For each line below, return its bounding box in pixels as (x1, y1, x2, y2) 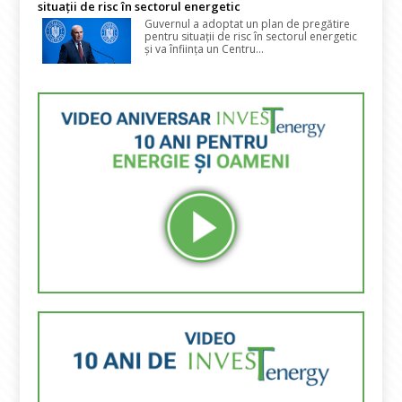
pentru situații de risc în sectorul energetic (144, 28, 358, 44)
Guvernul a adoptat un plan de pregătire (144, 15, 351, 31)
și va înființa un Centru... (144, 40, 265, 57)
